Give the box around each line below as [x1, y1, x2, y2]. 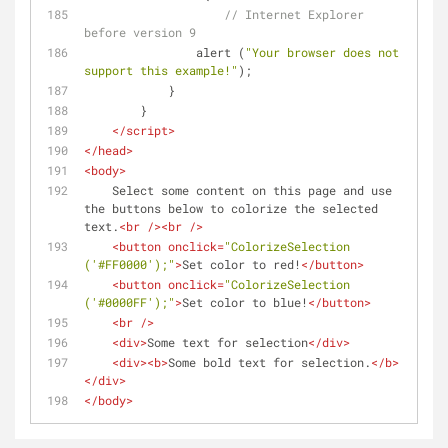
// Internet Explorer [224, 6, 364, 22]
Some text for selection [147, 334, 308, 350]
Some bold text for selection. [168, 354, 371, 370]
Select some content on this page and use [84, 182, 112, 198]
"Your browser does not [245, 44, 399, 60]
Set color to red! [182, 256, 301, 272]
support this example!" [84, 62, 238, 78]
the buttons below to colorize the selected [84, 200, 378, 216]
